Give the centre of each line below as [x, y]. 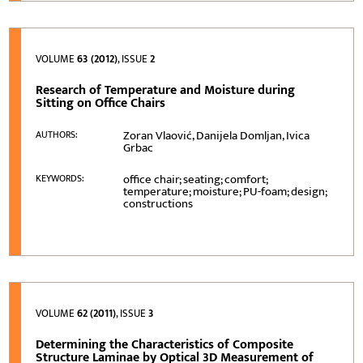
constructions [158, 203]
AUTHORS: [57, 134]
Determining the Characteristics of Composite [165, 344]
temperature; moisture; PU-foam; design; [225, 191]
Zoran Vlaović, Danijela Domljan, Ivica [217, 135]
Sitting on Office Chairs [101, 103]
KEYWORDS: [60, 178]
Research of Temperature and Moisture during [166, 90]
